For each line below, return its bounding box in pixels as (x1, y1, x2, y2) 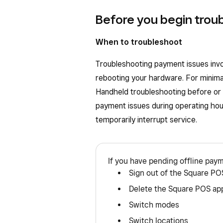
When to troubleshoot (96, 37, 184, 47)
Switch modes (129, 200, 179, 210)
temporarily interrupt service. (96, 115, 197, 124)
